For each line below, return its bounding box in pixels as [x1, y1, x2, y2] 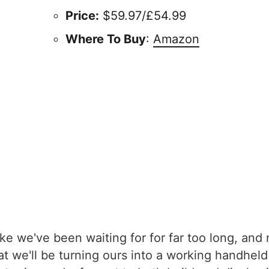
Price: [65, 8, 99, 23]
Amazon [153, 32, 199, 47]
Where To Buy [65, 32, 146, 47]
